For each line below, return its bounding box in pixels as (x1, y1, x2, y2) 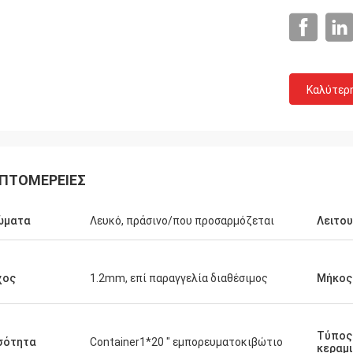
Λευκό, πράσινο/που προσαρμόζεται (90, 214, 274, 227)
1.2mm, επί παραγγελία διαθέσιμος (90, 272, 268, 284)
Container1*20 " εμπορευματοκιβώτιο (90, 336, 283, 348)
